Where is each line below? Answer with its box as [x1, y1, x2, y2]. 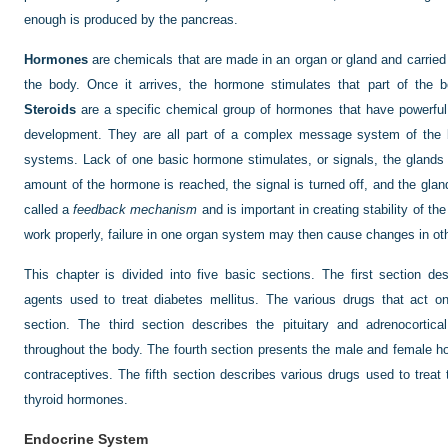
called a [24, 202, 74, 217]
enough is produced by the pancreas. [24, 12, 238, 27]
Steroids [24, 102, 76, 117]
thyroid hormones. [24, 392, 128, 407]
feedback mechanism [73, 202, 198, 217]
